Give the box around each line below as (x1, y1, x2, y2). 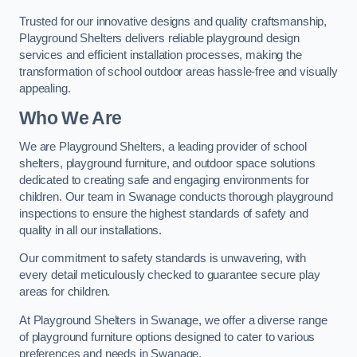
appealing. (19, 82, 71, 96)
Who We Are (19, 107, 122, 128)
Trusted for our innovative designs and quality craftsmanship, (19, 15, 328, 29)
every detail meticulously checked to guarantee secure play (19, 269, 320, 282)
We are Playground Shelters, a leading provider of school (19, 139, 307, 153)
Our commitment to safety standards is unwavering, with (19, 252, 307, 265)
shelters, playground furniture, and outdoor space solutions (19, 156, 316, 170)
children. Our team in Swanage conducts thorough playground (19, 190, 333, 203)
